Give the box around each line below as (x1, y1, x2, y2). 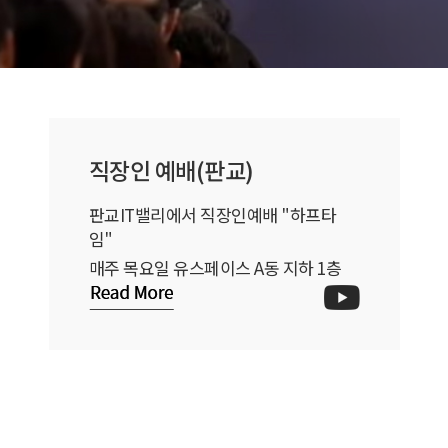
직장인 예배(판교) (88, 152, 254, 187)
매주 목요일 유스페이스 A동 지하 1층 (88, 254, 341, 280)
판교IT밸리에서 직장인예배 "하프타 (88, 201, 336, 227)
